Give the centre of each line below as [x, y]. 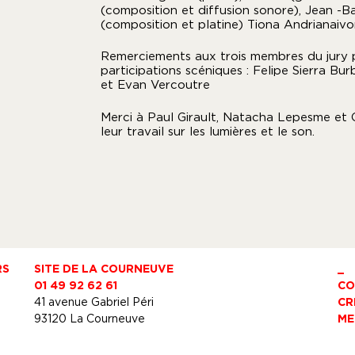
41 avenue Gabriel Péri [94, 302]
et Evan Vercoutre [155, 84]
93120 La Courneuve [90, 318]
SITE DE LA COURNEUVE [104, 268]
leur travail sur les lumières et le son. [207, 131]
